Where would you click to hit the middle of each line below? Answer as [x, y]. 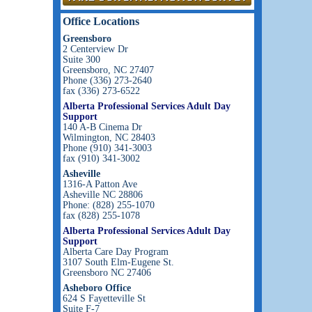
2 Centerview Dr [95, 49]
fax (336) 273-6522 [101, 91]
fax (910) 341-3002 [101, 159]
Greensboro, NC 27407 [108, 70]
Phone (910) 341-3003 [107, 148]
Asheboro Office [97, 288]
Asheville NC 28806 [103, 195]
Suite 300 [81, 60]
